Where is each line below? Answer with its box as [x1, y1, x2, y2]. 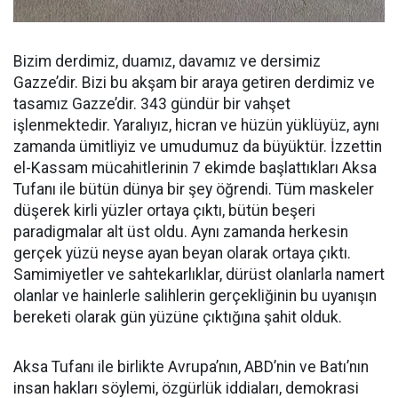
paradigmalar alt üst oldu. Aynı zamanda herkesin [13, 223, 348, 241]
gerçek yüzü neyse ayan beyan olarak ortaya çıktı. [13, 244, 351, 262]
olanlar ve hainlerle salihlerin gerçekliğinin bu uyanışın [13, 287, 377, 305]
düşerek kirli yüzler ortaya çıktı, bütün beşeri [13, 202, 315, 219]
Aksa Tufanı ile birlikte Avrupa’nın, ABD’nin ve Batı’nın [13, 358, 369, 376]
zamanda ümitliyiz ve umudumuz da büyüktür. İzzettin [13, 138, 382, 155]
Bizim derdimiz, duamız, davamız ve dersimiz [13, 52, 321, 70]
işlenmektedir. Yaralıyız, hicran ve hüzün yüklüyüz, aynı [13, 116, 379, 134]
